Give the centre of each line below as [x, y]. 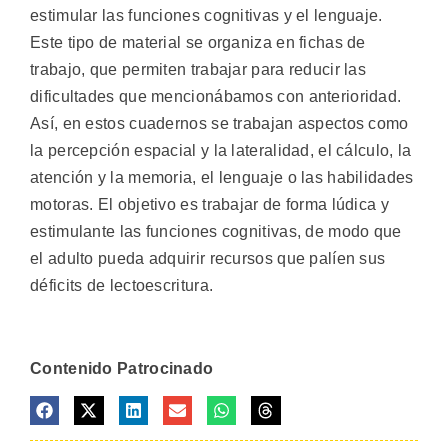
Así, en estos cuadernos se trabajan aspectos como [219, 123]
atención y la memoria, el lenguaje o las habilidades [222, 177]
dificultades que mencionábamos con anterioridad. [216, 96]
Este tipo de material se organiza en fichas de [198, 42]
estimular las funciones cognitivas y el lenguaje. [206, 15]
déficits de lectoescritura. [122, 285]
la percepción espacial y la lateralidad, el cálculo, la [221, 150]
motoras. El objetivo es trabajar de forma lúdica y [209, 204]
